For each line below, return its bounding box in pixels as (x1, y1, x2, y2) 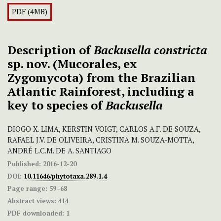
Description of (7, 42, 94, 58)
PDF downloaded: (7, 209, 64, 218)
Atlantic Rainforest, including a (7, 83, 194, 100)
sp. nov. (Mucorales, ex (7, 56, 137, 72)
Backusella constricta (94, 42, 207, 58)
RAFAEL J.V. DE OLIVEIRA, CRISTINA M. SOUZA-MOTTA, (7, 135, 194, 145)
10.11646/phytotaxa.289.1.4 (24, 172, 107, 181)
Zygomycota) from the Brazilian (7, 70, 195, 86)
